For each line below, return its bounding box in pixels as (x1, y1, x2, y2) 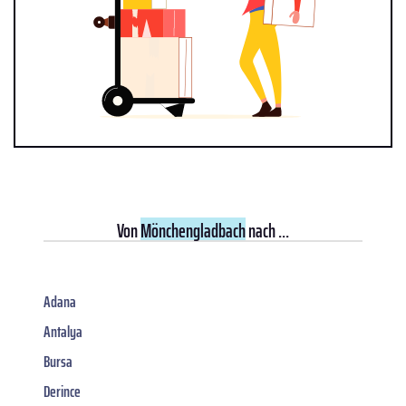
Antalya (43, 318, 82, 344)
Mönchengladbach (140, 215, 246, 246)
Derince (43, 378, 81, 404)
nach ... (246, 215, 289, 246)
